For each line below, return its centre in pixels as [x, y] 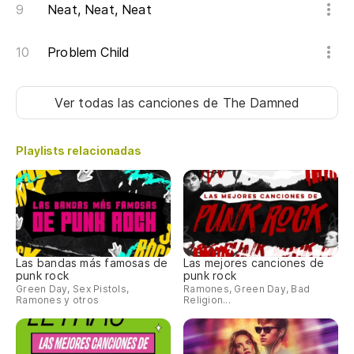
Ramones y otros [58, 299]
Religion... [207, 299]
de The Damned [251, 103]
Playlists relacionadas [79, 151]
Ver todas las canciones [128, 103]
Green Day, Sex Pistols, [73, 288]
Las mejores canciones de [254, 262]
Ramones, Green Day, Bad [247, 288]
